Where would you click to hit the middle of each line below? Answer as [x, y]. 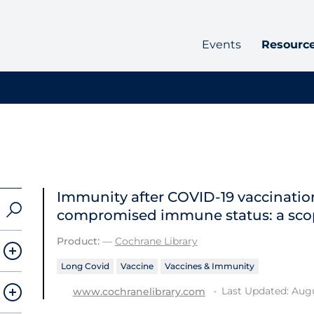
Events [221, 45]
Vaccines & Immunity [209, 266]
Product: [78, 241]
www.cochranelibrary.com [139, 291]
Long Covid [85, 266]
